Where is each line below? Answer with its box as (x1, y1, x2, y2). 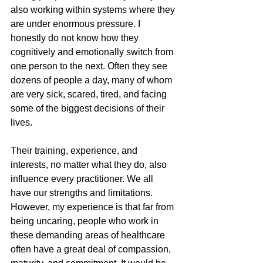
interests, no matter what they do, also (11, 160, 169, 170)
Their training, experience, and (11, 146, 140, 156)
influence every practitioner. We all (11, 174, 156, 184)
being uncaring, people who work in (11, 216, 161, 227)
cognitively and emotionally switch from (11, 47, 176, 58)
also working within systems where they (11, 5, 177, 15)
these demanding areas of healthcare (11, 230, 167, 241)
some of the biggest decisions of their (11, 103, 167, 114)
